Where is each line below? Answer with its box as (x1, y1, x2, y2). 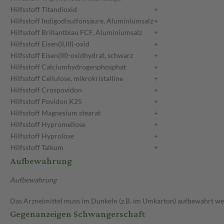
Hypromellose (41, 120, 85, 129)
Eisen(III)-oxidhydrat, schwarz (41, 51, 133, 60)
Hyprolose (41, 131, 74, 140)
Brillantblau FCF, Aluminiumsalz (41, 28, 142, 37)
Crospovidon (41, 85, 82, 94)
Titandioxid (41, 5, 77, 14)
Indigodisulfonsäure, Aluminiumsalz (41, 16, 153, 25)
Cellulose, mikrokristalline (41, 74, 123, 83)
